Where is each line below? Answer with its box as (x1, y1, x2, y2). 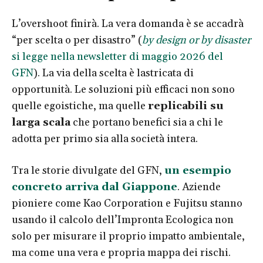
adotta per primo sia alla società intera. (12, 131, 198, 146)
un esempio (164, 163, 231, 177)
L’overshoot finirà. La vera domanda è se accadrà (12, 16, 244, 31)
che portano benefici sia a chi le (70, 115, 223, 129)
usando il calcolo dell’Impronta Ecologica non (12, 213, 234, 227)
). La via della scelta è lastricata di (33, 66, 194, 80)
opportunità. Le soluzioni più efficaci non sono (12, 82, 235, 96)
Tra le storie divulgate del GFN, (12, 163, 164, 177)
